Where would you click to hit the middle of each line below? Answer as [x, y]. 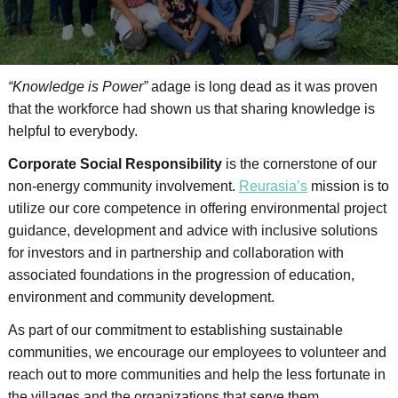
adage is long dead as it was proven [263, 87]
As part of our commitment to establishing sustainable [175, 330]
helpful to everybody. [73, 131]
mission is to [348, 186]
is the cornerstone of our [299, 164]
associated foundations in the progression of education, [181, 275]
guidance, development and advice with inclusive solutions [193, 231]
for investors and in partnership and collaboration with [176, 253]
